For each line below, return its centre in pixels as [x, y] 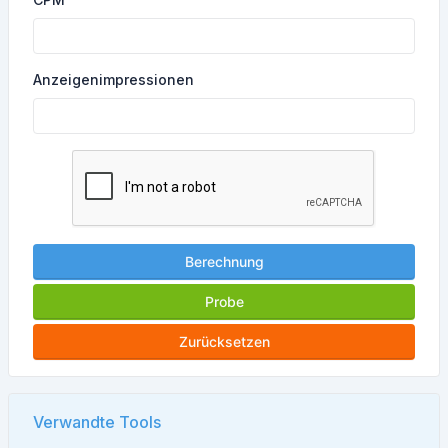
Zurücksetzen [224, 341]
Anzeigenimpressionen [113, 79]
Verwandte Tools [97, 422]
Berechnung [224, 261]
